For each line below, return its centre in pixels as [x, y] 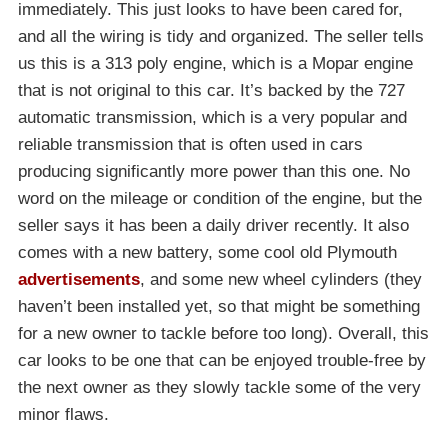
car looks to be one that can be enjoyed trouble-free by [222, 361]
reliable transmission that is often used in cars [190, 145]
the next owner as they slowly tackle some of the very [219, 388]
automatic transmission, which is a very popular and [212, 118]
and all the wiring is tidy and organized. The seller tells [221, 37]
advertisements [79, 280]
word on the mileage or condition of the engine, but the [220, 199]
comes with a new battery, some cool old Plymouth [207, 253]
